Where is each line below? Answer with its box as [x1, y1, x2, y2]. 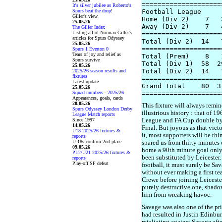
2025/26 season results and [72, 68, 126, 73]
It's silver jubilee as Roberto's [72, 2, 131, 8]
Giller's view [72, 13, 98, 19]
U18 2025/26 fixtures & [72, 128, 120, 133]
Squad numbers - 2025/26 [72, 90, 124, 95]
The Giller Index [72, 24, 105, 30]
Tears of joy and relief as [72, 52, 121, 57]
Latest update [72, 79, 99, 84]
